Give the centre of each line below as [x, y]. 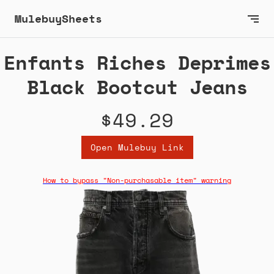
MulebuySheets [58, 18]
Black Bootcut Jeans [137, 87]
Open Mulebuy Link [137, 147]
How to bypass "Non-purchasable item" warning [137, 180]
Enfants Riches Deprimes [137, 63]
